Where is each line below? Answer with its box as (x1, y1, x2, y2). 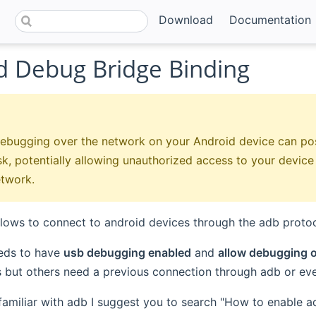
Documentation (229, 12, 311, 27)
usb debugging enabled (63, 245, 191, 260)
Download (159, 12, 214, 27)
